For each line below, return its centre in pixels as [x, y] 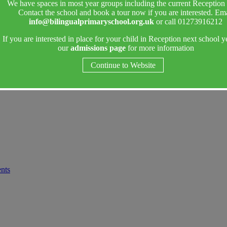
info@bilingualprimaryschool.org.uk [91, 22]
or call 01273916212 [188, 22]
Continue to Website [123, 65]
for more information [160, 48]
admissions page [97, 48]
